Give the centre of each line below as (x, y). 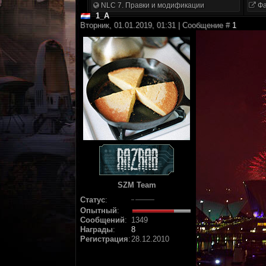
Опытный (99, 210)
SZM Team (137, 185)
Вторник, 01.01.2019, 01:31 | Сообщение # (156, 25)
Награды (96, 229)
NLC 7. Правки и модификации (152, 5)
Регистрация (104, 239)
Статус (93, 200)
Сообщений (102, 220)
